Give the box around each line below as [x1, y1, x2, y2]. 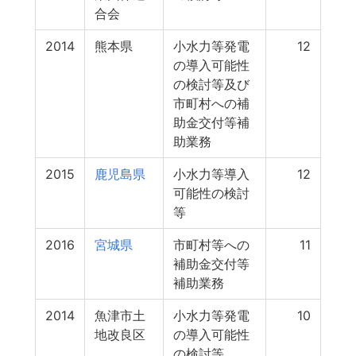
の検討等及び [173, 76, 250, 92]
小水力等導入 [173, 166, 250, 182]
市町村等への [173, 237, 250, 253]
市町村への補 [173, 95, 250, 111]
